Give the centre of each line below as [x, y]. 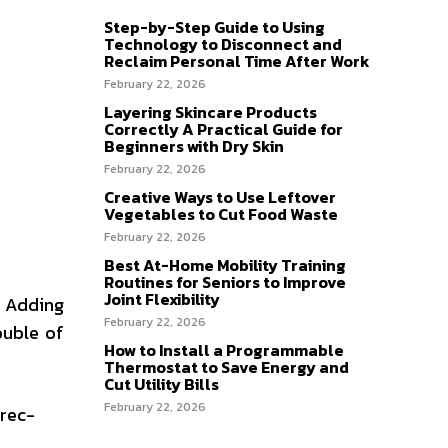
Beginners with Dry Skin [194, 146]
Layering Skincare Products [210, 112]
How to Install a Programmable [224, 350]
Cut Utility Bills [161, 384]
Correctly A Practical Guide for [223, 129]
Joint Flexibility [162, 299]
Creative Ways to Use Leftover [220, 197]
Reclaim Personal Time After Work [237, 61]
